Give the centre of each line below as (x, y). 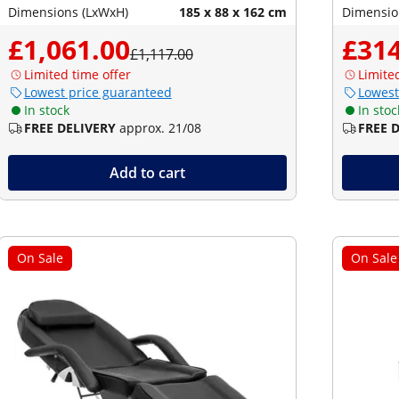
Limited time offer (77, 74)
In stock (46, 110)
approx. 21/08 (160, 128)
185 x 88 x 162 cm (232, 12)
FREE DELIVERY (69, 128)
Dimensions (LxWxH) (68, 12)
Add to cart (147, 173)
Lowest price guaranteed (98, 92)
